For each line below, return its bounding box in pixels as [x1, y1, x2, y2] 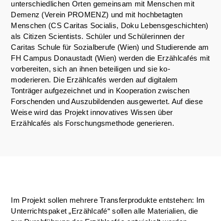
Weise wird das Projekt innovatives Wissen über [11, 108, 173, 116]
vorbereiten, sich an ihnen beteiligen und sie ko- [11, 65, 171, 73]
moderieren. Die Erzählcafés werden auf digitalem [11, 75, 178, 84]
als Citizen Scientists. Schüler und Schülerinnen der [11, 32, 184, 40]
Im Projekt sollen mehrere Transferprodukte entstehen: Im [11, 196, 205, 204]
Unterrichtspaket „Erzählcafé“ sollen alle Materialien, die [11, 207, 198, 215]
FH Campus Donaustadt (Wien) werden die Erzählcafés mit [11, 54, 210, 62]
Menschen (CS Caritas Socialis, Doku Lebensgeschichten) [11, 21, 209, 30]
